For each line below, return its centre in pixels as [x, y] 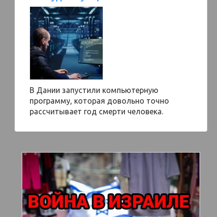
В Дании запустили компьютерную [94, 90]
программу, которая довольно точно [99, 101]
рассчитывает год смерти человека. [96, 111]
